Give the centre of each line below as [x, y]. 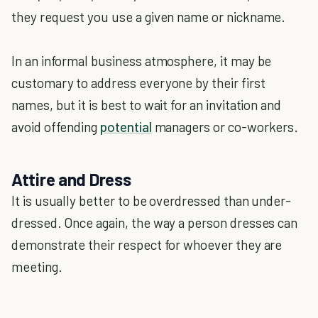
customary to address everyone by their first [138, 83]
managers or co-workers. [225, 127]
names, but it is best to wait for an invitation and [147, 105]
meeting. [37, 267]
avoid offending [56, 127]
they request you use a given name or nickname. [149, 17]
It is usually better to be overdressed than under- [152, 201]
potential [126, 127]
